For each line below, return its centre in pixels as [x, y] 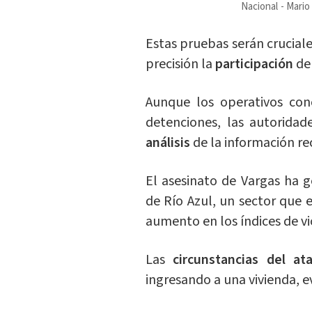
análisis [169, 143]
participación [255, 64]
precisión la [180, 64]
